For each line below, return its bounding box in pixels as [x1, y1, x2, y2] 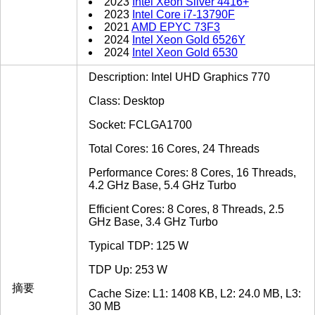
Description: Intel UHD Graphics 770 [89, 71, 270, 84]
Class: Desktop [89, 95, 165, 108]
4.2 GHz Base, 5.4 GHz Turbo [89, 179, 236, 192]
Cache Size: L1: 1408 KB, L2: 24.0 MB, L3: [89, 288, 301, 300]
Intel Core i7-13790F [132, 8, 235, 21]
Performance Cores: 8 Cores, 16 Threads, [89, 167, 296, 179]
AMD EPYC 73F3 [131, 21, 220, 34]
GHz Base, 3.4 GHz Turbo [89, 216, 218, 229]
